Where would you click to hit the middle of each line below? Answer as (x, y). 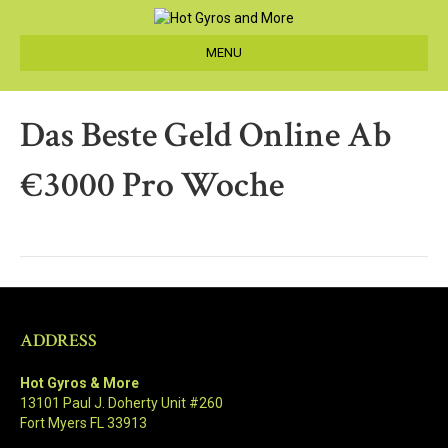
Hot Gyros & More (79, 383)
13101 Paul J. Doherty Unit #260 (121, 403)
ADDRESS (58, 341)
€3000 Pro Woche (152, 186)
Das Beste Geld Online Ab (205, 136)
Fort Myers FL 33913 (83, 423)
